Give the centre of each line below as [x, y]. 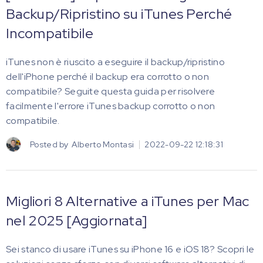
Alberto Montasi [103, 144]
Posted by [49, 144]
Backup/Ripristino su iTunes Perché [119, 14]
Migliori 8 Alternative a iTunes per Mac [128, 201]
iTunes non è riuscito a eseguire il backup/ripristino [115, 62]
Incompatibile [50, 33]
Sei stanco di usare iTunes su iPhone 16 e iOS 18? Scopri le [130, 249]
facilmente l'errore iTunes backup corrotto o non [111, 106]
